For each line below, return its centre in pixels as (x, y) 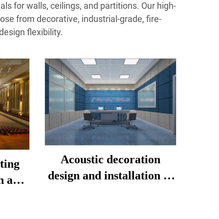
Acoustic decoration (110, 159)
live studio (110, 191)
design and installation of (110, 175)
